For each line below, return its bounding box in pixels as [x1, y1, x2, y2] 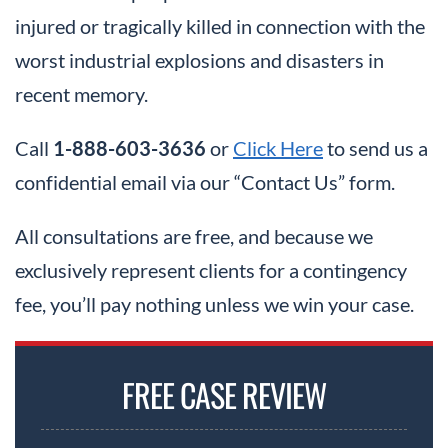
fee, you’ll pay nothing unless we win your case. [15, 292, 414, 317]
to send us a [323, 136, 428, 161]
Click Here [233, 136, 323, 161]
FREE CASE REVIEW [122, 371, 326, 419]
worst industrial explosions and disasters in [15, 48, 384, 73]
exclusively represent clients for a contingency [15, 258, 407, 283]
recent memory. [15, 82, 148, 107]
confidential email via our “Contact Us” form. [15, 170, 395, 195]
